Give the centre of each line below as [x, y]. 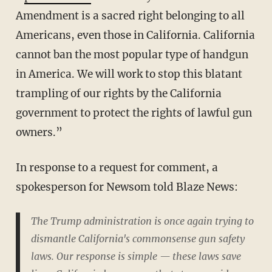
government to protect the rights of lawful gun [134, 113]
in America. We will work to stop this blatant [129, 74]
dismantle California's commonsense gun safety [138, 239]
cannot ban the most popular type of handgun [132, 55]
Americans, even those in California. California [135, 35]
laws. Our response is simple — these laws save [136, 256]
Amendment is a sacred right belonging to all [130, 16]
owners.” [39, 132]
